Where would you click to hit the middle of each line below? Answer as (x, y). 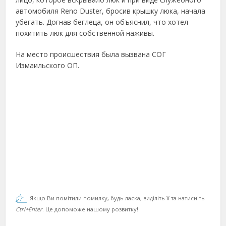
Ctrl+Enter (29, 209)
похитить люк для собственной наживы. (85, 33)
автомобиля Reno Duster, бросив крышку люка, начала (111, 11)
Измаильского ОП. (48, 65)
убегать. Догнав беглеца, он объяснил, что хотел (102, 22)
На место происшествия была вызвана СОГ (91, 54)
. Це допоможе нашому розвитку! (91, 209)
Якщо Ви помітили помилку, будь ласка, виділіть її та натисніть (118, 198)
